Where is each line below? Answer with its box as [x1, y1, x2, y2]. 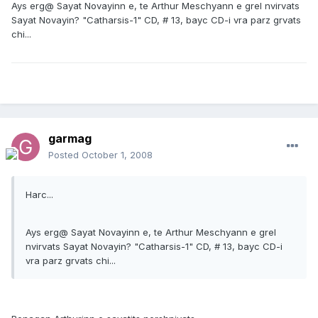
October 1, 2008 [82, 149, 153, 161]
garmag [48, 131, 92, 146]
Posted [48, 149, 82, 161]
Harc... [26, 189, 53, 201]
